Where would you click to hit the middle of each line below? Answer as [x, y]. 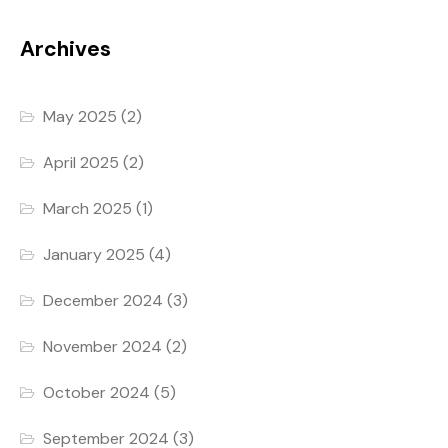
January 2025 [94, 255]
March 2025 [88, 209]
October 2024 [97, 393]
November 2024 [103, 347]
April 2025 [81, 163]
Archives [65, 49]
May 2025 [80, 117]
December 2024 [103, 301]
